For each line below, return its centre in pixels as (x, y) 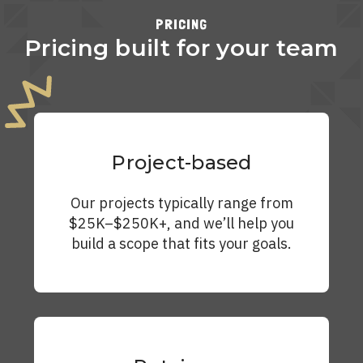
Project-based (181, 162)
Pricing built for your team (181, 48)
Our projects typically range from (181, 203)
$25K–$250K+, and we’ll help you (181, 223)
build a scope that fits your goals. (181, 243)
